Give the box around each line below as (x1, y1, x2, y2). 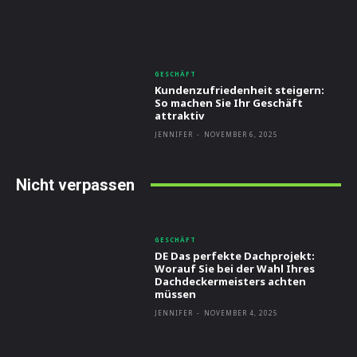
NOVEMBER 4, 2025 (204, 308, 279, 318)
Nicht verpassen (16, 175, 135, 194)
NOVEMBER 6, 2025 (204, 130, 279, 139)
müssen (155, 287, 197, 302)
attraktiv (155, 108, 205, 124)
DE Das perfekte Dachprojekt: (155, 249, 316, 264)
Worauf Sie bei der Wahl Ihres (155, 261, 316, 277)
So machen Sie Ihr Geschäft (155, 96, 304, 111)
